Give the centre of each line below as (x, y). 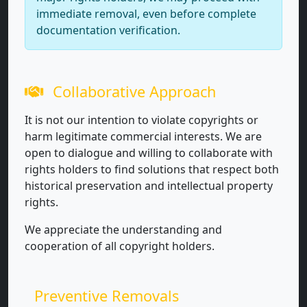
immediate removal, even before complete (146, 14)
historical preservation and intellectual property (149, 186)
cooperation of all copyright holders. (120, 246)
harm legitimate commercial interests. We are (143, 136)
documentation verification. (108, 30)
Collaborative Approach (132, 91)
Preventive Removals (105, 296)
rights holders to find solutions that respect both (152, 169)
